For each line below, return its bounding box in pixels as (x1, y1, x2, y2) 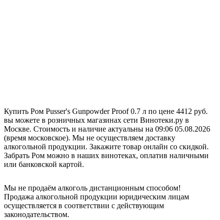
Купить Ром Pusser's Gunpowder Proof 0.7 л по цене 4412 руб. (4, 107, 208, 115)
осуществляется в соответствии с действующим (4, 201, 164, 210)
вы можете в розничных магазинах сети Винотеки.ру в (4, 115, 189, 124)
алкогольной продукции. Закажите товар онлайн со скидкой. (4, 142, 209, 151)
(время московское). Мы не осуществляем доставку (4, 133, 175, 142)
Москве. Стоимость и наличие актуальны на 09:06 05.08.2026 (4, 124, 210, 133)
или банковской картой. (4, 160, 84, 168)
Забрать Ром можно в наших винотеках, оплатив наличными (4, 151, 209, 160)
